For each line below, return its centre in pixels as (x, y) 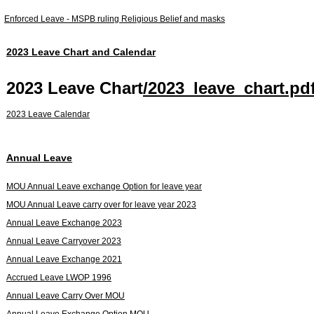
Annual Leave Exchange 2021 (64, 259)
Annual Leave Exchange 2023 (64, 223)
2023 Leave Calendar (48, 114)
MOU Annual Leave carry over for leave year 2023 (101, 204)
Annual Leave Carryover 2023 (64, 241)
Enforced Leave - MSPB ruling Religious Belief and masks (115, 19)
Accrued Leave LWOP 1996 (59, 277)
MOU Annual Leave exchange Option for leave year (104, 186)
